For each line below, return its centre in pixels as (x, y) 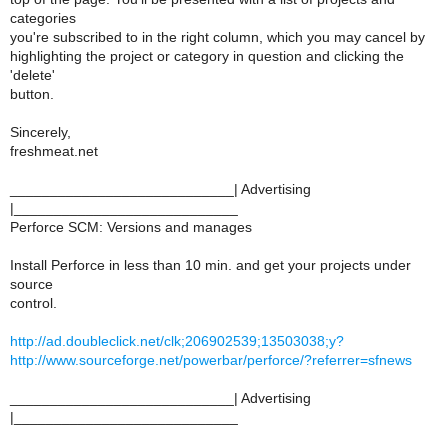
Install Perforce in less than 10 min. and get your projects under (210, 265)
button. (32, 94)
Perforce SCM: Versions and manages (131, 227)
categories (43, 18)
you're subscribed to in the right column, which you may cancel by (217, 37)
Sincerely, (40, 132)
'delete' (32, 75)
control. (33, 303)
